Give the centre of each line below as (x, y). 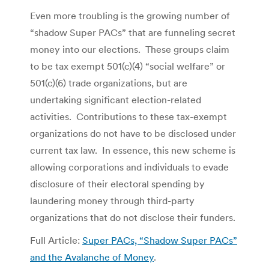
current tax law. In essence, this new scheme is (133, 150)
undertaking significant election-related (116, 99)
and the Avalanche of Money (92, 257)
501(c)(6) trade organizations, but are (109, 83)
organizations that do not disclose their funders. (133, 217)
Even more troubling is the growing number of (130, 15)
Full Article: (56, 240)
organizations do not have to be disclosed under (133, 133)
